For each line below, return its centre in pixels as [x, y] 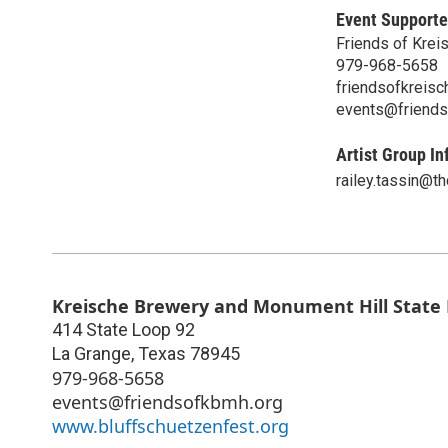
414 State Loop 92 [123, 329]
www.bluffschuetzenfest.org [170, 425]
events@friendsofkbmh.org [167, 401]
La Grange [91, 353]
